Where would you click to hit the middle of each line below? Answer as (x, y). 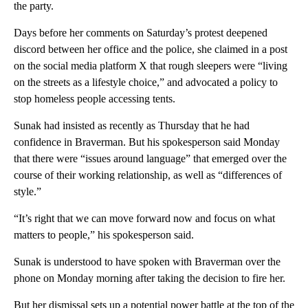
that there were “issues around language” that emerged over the (150, 158)
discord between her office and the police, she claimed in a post (151, 49)
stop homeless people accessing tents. (95, 98)
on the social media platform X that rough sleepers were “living (151, 65)
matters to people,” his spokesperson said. (104, 234)
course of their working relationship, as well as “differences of (148, 175)
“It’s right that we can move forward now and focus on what (144, 218)
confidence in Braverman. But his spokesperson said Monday (147, 142)
